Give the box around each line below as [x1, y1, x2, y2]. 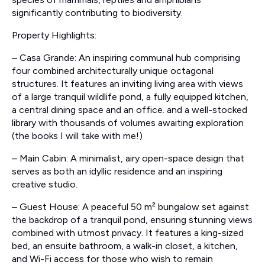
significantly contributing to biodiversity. [12, 7, 188, 19]
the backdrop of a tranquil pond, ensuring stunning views [12, 214, 253, 226]
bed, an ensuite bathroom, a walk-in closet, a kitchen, [12, 240, 238, 252]
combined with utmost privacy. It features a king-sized [12, 227, 244, 239]
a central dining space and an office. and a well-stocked [12, 104, 247, 116]
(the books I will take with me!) [12, 130, 147, 142]
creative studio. [12, 179, 82, 190]
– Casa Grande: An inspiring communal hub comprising [12, 52, 240, 64]
